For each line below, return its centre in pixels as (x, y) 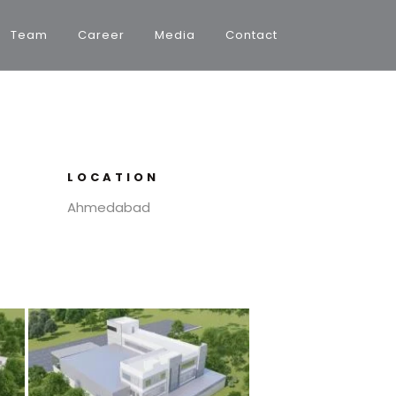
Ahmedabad (109, 207)
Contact (251, 35)
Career (101, 35)
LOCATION (113, 177)
